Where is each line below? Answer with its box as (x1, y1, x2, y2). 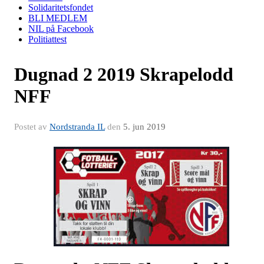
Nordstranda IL (49, 121, 105, 131)
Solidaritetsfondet (28, 2, 93, 12)
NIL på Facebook (28, 23, 94, 34)
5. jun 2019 (123, 121, 166, 131)
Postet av (14, 121, 49, 131)
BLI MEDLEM (28, 12, 87, 23)
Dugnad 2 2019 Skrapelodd (14, 63, 233, 85)
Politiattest (28, 34, 67, 44)
